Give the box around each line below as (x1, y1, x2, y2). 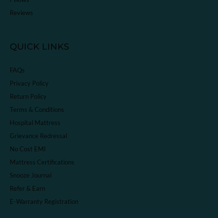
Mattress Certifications (10, 158, 74, 166)
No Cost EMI (10, 145, 46, 153)
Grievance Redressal (10, 132, 67, 140)
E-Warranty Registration (10, 198, 78, 206)
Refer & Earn (10, 184, 45, 193)
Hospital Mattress (10, 119, 60, 127)
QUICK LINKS (10, 41, 69, 53)
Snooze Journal (10, 171, 52, 180)
